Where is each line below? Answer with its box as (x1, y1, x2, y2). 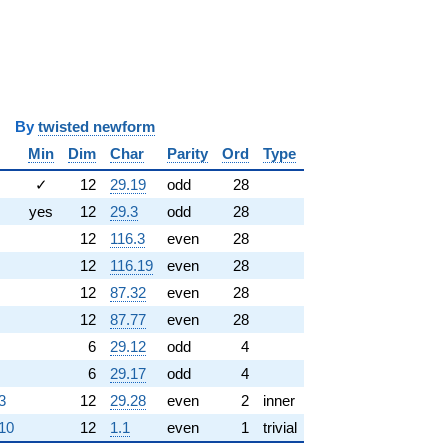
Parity (167, 144, 208, 162)
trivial (263, 418, 297, 436)
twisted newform (38, 117, 155, 135)
